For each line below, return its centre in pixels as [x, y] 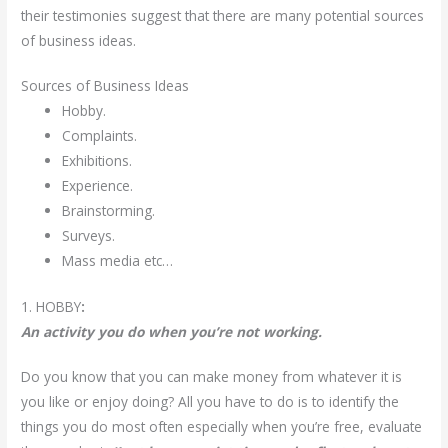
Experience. [98, 186]
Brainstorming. [109, 211]
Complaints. [100, 136]
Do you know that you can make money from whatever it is [212, 376]
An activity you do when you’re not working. [172, 331]
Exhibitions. [97, 161]
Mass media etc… [118, 261]
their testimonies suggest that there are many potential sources [223, 16]
